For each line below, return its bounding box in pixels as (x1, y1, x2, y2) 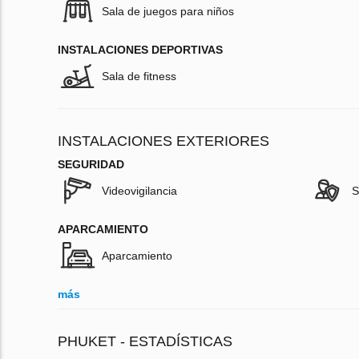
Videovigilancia (102, 184, 177, 198)
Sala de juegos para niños (102, 5, 234, 18)
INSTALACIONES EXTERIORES (58, 133, 269, 150)
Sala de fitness (102, 70, 176, 83)
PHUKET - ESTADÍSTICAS (58, 333, 232, 350)
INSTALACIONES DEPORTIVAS (58, 43, 223, 57)
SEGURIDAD (58, 158, 124, 171)
